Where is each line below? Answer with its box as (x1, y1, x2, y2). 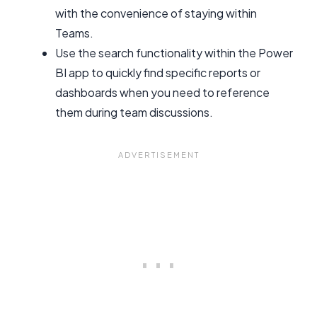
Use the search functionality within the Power (55, 45, 293, 60)
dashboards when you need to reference (55, 84, 270, 100)
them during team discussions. (55, 104, 213, 120)
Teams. (55, 25, 93, 40)
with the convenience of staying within (55, 5, 257, 21)
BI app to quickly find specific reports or (55, 64, 260, 80)
